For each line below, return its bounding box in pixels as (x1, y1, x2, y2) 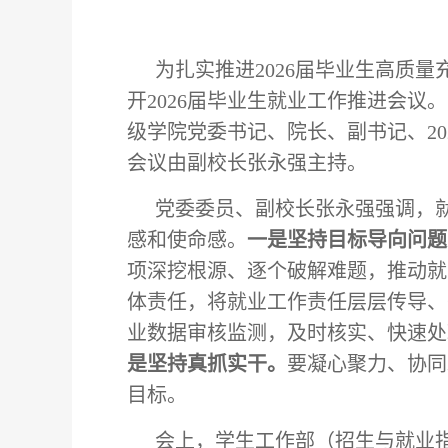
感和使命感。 (127, 229, 247, 251)
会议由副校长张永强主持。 (127, 152, 367, 174)
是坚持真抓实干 (127, 353, 267, 375)
